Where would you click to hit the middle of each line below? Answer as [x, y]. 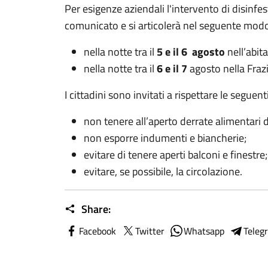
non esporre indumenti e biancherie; [165, 138]
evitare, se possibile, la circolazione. [163, 171]
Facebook [98, 231]
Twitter [150, 231]
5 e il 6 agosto [190, 52]
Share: [95, 209]
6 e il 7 [172, 68]
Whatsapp [204, 231]
